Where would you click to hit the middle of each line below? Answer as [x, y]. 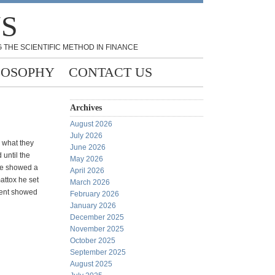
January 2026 [93, 206]
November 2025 [97, 229]
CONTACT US [110, 72]
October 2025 [93, 241]
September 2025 [98, 252]
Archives [86, 108]
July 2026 [86, 136]
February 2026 [95, 194]
